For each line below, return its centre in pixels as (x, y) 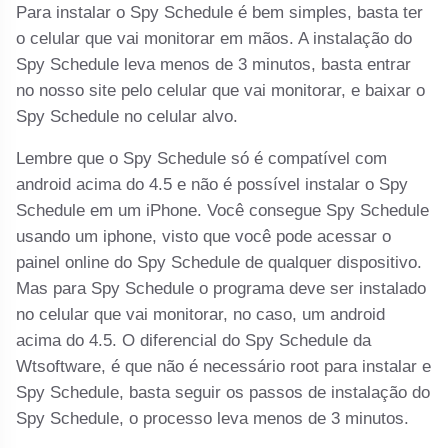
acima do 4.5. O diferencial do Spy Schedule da (194, 341)
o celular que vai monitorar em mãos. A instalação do (214, 38)
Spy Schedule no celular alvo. (127, 116)
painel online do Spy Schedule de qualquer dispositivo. (219, 263)
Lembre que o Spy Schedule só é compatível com (202, 159)
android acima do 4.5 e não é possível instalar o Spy (212, 185)
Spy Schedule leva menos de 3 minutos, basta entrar (214, 64)
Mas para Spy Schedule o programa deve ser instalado (221, 289)
